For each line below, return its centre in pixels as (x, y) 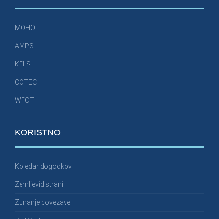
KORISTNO (38, 133)
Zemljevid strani (39, 185)
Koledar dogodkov (43, 166)
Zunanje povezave (43, 203)
